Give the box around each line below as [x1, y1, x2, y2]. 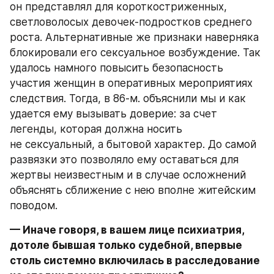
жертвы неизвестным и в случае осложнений [10, 168, 246, 181]
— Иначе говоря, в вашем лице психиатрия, [10, 223, 244, 236]
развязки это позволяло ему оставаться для [10, 153, 239, 166]
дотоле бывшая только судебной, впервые [10, 239, 242, 251]
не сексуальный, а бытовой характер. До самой [10, 138, 256, 150]
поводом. [10, 199, 57, 212]
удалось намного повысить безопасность [10, 61, 223, 74]
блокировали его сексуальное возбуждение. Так [10, 46, 261, 59]
